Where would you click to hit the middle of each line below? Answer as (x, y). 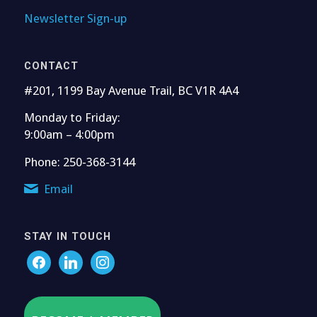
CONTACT (51, 66)
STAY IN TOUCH (67, 236)
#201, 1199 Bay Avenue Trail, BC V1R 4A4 (131, 90)
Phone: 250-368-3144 (79, 162)
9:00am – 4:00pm (69, 135)
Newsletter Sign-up (75, 19)
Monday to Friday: (72, 118)
